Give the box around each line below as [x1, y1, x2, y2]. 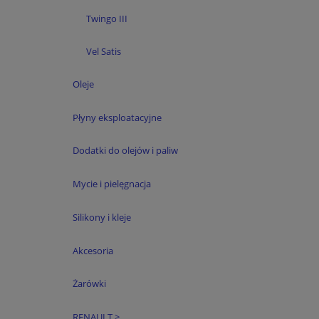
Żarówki [72, 277, 106, 291]
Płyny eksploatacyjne [72, 110, 162, 124]
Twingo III [86, 12, 127, 26]
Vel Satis [86, 44, 121, 58]
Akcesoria [72, 244, 113, 257]
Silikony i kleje [72, 210, 131, 224]
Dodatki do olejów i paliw [72, 144, 178, 157]
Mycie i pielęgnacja [72, 177, 151, 191]
